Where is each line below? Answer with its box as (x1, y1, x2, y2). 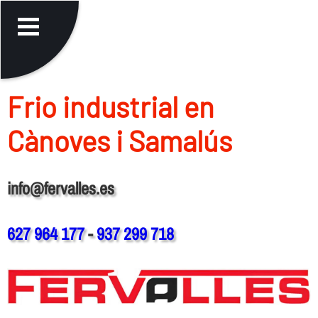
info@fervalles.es (6, 176, 114, 199)
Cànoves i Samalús (6, 123, 232, 158)
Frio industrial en (6, 89, 214, 124)
